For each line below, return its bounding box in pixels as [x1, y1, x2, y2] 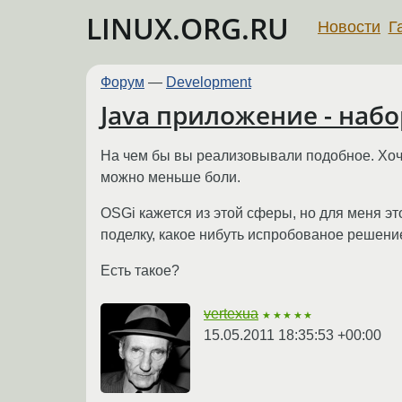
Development [166, 74, 251, 90]
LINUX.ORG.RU [86, 9, 289, 48]
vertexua [204, 305, 258, 321]
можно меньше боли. [100, 169, 240, 185]
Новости [318, 17, 380, 36]
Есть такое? [100, 262, 179, 278]
